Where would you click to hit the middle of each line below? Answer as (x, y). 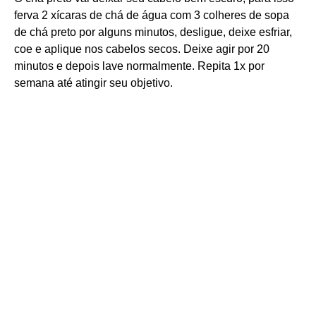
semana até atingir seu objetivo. (93, 83)
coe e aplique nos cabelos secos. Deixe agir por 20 (142, 49)
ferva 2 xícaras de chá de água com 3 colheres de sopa (152, 15)
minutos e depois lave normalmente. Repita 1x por (139, 66)
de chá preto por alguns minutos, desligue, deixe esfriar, (153, 32)
